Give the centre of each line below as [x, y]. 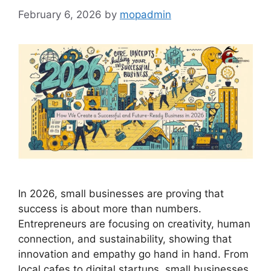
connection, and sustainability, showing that [125, 239]
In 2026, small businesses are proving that [121, 193]
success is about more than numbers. [110, 208]
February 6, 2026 [60, 14]
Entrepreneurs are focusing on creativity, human [134, 224]
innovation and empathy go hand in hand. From [133, 254]
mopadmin [145, 14]
